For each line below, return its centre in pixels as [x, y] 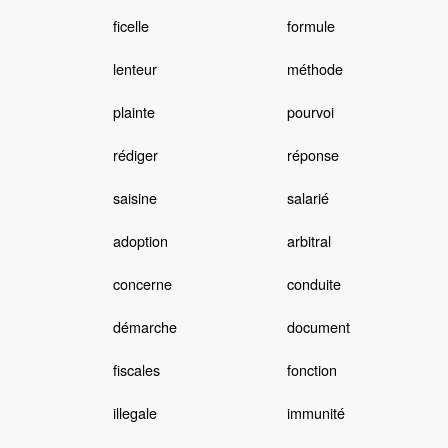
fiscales [136, 370]
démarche [144, 327]
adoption [140, 241]
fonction [311, 370]
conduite [313, 284]
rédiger [135, 155]
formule [310, 26]
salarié [307, 198]
